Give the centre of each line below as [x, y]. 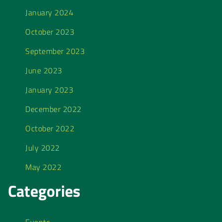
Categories [44, 191]
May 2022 [43, 167]
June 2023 [44, 71]
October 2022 [50, 129]
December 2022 [54, 109]
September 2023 [55, 51]
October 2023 [50, 32]
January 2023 [49, 90]
